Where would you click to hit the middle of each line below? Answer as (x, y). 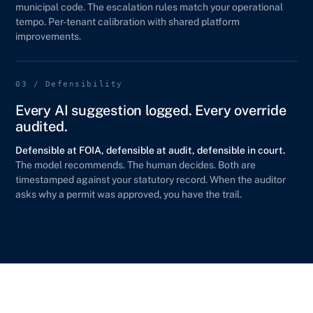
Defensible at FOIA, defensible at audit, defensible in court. (150, 150)
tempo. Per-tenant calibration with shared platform (128, 22)
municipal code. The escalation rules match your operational (149, 7)
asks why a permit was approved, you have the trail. (129, 194)
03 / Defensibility (69, 84)
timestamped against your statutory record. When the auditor (151, 180)
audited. (42, 126)
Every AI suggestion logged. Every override (151, 110)
